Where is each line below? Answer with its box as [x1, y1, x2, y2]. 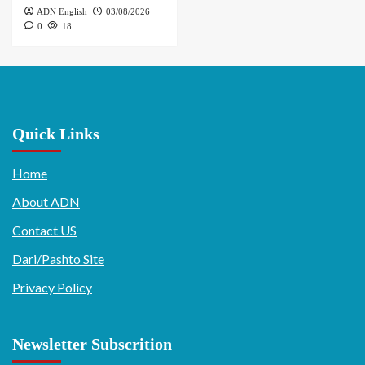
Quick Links [12, 124, 99, 143]
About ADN [12, 193, 80, 209]
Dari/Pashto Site [12, 250, 104, 266]
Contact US [12, 222, 77, 238]
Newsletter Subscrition [12, 334, 172, 353]
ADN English [37, 6, 87, 16]
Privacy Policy [12, 279, 92, 295]
